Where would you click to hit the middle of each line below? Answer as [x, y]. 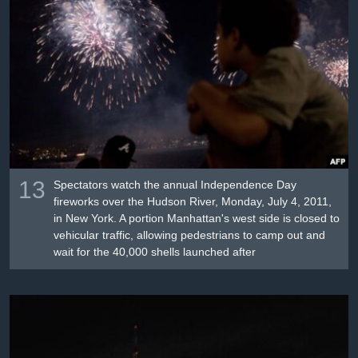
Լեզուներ [58, 59]
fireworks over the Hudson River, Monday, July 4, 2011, [193, 202]
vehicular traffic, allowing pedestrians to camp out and [190, 235]
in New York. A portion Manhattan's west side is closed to [197, 219]
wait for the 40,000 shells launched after [155, 252]
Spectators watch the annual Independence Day [175, 185]
